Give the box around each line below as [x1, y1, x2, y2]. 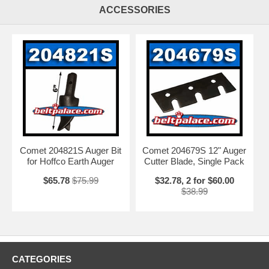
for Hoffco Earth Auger [27, 156, 115, 166]
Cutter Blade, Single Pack [144, 156, 245, 166]
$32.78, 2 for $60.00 [154, 175, 234, 186]
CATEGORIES [12, 253, 71, 264]
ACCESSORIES [98, 4, 171, 15]
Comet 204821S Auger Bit [20, 145, 122, 156]
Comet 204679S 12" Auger [142, 145, 247, 156]
